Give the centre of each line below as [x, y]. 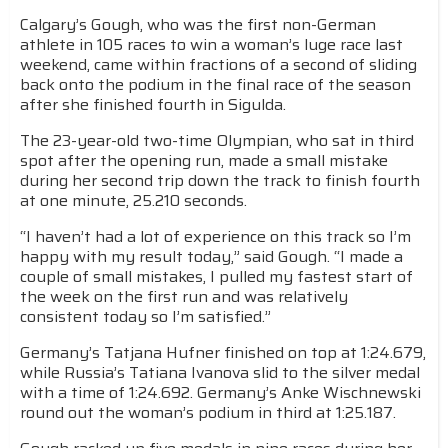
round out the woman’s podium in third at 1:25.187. [208, 412]
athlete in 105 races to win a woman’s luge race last [211, 44]
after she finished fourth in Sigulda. [153, 104]
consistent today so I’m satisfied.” [145, 316]
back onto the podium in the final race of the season [215, 84]
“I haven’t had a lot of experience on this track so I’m [215, 236]
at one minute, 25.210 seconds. [133, 200]
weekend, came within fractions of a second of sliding [218, 64]
